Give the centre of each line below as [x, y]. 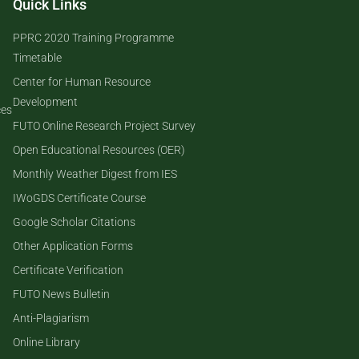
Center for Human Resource [82, 82]
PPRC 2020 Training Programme [93, 38]
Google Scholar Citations [74, 222]
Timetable [37, 58]
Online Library [46, 342]
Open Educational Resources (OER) [99, 150]
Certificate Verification [68, 270]
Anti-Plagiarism [51, 318]
